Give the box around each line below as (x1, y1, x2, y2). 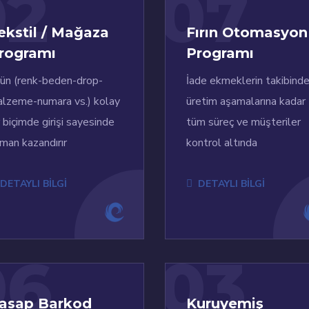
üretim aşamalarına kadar (186, 94, 306, 110)
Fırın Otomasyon (186, 24, 308, 41)
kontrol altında (186, 135, 257, 151)
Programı (186, 45, 254, 62)
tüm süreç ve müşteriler (186, 114, 301, 130)
